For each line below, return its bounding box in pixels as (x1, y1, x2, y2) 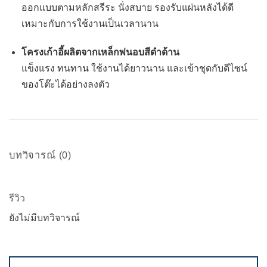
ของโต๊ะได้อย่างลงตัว (21, 79, 110, 90)
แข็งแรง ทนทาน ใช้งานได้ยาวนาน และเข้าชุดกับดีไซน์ (21, 63, 247, 74)
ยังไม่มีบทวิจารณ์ (9, 213, 80, 223)
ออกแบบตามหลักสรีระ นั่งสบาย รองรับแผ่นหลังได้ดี (21, 2, 234, 13)
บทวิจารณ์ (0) (9, 149, 72, 160)
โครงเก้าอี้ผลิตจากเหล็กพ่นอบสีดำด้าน (21, 47, 179, 58)
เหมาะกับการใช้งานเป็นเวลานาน (21, 18, 159, 29)
